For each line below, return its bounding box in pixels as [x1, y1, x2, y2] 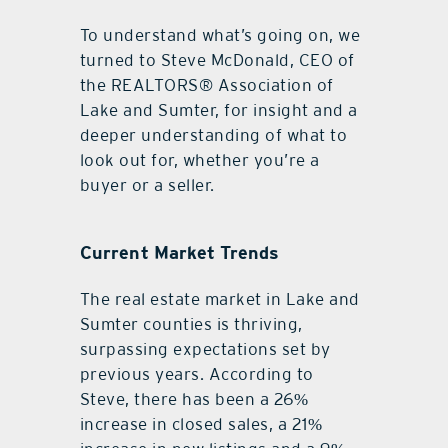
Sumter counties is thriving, [79, 314, 303, 335]
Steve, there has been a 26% [79, 389, 309, 410]
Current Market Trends [79, 242, 280, 264]
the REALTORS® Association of [79, 75, 334, 96]
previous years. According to [79, 364, 314, 385]
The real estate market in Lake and [79, 289, 360, 310]
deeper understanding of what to [79, 125, 348, 146]
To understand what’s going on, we [79, 25, 361, 46]
